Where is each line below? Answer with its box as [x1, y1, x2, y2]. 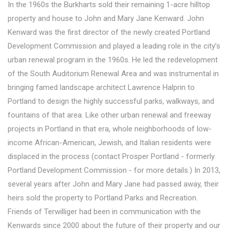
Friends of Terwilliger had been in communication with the [8, 207, 201, 217]
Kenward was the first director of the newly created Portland [8, 28, 210, 37]
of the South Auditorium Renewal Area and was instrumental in [8, 69, 219, 79]
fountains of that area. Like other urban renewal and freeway [8, 110, 211, 120]
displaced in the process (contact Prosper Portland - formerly [8, 152, 215, 162]
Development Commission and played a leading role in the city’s [8, 41, 220, 51]
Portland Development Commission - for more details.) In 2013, [8, 166, 220, 175]
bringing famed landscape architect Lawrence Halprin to [8, 83, 195, 93]
